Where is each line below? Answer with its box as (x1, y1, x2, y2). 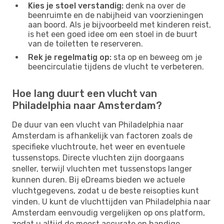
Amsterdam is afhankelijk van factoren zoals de (12, 130, 192, 140)
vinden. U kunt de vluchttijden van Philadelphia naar (12, 196, 210, 206)
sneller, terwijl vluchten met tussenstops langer (12, 163, 192, 173)
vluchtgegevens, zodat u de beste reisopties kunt (12, 185, 199, 195)
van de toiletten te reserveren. (28, 38, 143, 48)
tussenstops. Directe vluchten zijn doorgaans (12, 152, 184, 162)
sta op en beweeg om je (111, 52, 202, 62)
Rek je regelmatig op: (28, 52, 111, 62)
